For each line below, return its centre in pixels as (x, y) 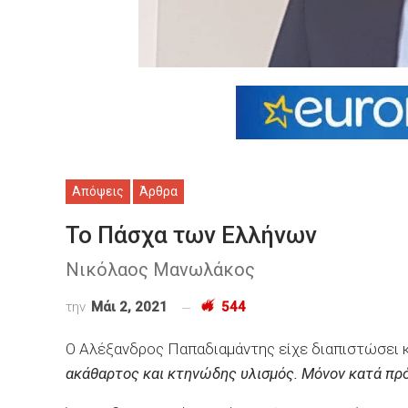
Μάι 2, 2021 (129, 307)
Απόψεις (98, 191)
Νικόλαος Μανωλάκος (160, 270)
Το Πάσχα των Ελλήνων (191, 235)
